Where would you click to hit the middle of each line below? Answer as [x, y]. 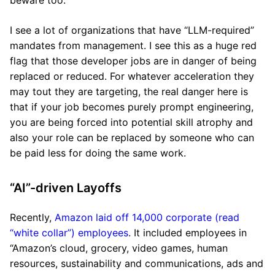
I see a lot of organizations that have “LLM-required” [132, 30]
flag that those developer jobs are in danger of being [133, 61]
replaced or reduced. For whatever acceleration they [132, 76]
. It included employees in [188, 233]
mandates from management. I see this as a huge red [133, 45]
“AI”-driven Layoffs [66, 188]
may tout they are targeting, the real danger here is [129, 91]
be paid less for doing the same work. [98, 153]
